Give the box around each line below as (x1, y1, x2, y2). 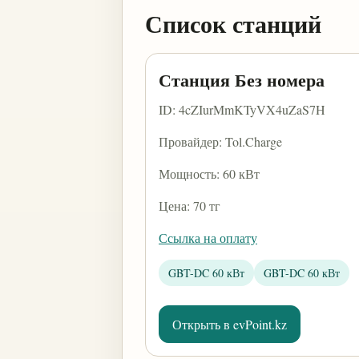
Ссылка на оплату (159, 229, 257, 246)
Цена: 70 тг (159, 197, 220, 214)
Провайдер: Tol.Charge (159, 133, 282, 150)
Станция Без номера (159, 67, 325, 93)
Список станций (145, 6, 321, 41)
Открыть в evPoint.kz (172, 316, 287, 333)
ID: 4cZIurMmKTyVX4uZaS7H (159, 101, 325, 118)
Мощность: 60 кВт (159, 165, 260, 182)
